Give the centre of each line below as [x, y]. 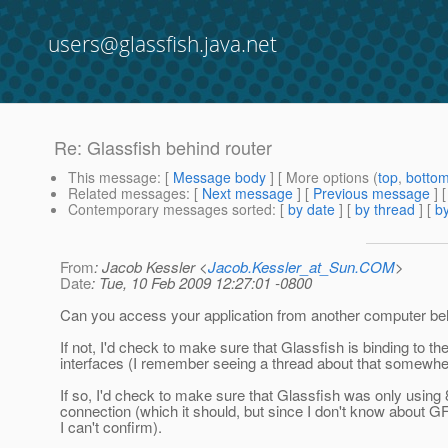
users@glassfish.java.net [162, 44]
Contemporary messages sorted [170, 209]
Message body [219, 177]
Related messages [127, 193]
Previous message [371, 193]
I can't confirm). [111, 427]
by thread [385, 209]
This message [112, 177]
